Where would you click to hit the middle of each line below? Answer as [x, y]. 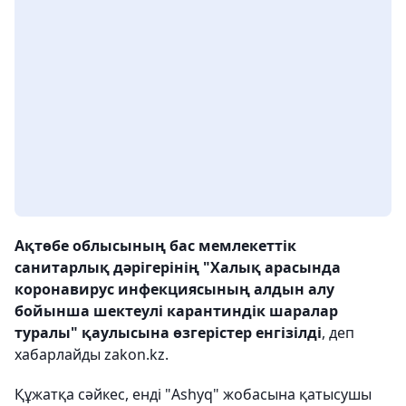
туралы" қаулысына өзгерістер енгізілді [168, 333]
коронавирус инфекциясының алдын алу [174, 290]
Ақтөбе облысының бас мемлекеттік [155, 246]
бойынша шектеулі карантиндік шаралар [176, 311]
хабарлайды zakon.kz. [92, 355]
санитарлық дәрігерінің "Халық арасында [178, 268]
